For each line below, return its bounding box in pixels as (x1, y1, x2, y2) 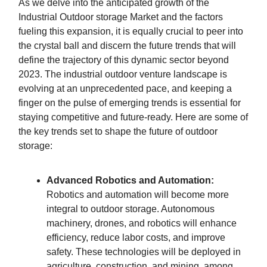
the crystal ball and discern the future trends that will (18, 40, 236, 51)
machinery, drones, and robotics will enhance (46, 218, 237, 228)
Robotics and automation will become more (46, 189, 229, 200)
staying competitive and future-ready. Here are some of (18, 111, 248, 122)
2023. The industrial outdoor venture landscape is (18, 69, 227, 79)
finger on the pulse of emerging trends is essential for (18, 97, 241, 108)
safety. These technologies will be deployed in (46, 246, 241, 257)
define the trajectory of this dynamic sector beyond (18, 54, 229, 65)
